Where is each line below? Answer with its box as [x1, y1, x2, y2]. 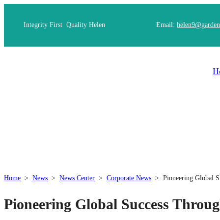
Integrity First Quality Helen [24, 21, 105, 29]
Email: [156, 21, 175, 29]
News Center [59, 174, 95, 182]
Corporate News [107, 174, 151, 182]
